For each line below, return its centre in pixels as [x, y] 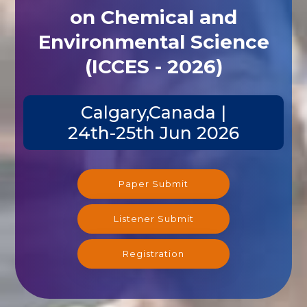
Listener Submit [153, 218]
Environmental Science [153, 41]
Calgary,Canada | [153, 112]
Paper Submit [153, 183]
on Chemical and [153, 17]
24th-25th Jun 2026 [153, 133]
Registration [153, 253]
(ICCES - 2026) [153, 66]
